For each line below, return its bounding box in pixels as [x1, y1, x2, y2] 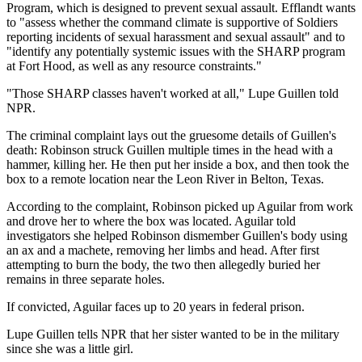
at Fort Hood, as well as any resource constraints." [6, 58, 262, 73]
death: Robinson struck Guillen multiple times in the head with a [6, 142, 333, 157]
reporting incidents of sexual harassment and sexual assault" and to [6, 29, 345, 44]
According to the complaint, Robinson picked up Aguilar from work [6, 199, 353, 213]
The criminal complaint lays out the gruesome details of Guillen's [6, 128, 336, 142]
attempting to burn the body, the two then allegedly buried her [6, 257, 320, 271]
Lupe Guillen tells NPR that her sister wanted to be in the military [6, 326, 339, 341]
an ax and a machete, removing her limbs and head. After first [6, 242, 319, 257]
